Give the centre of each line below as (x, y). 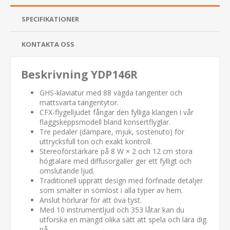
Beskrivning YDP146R (79, 74)
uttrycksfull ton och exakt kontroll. (96, 141)
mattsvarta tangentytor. (79, 102)
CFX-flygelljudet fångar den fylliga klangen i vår (117, 112)
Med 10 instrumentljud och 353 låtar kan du (112, 209)
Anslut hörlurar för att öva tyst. (91, 200)
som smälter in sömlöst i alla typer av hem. (111, 190)
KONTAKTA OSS (48, 44)
